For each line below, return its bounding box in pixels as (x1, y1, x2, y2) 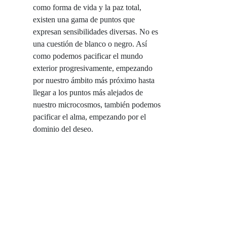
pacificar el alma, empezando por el (33, 112, 146, 122)
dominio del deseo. (33, 125, 93, 134)
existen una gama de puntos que (33, 15, 135, 24)
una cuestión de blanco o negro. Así (33, 40, 147, 49)
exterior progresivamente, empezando (33, 64, 153, 73)
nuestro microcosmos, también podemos (33, 100, 161, 109)
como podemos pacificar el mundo (33, 52, 143, 61)
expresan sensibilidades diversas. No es (33, 27, 158, 36)
